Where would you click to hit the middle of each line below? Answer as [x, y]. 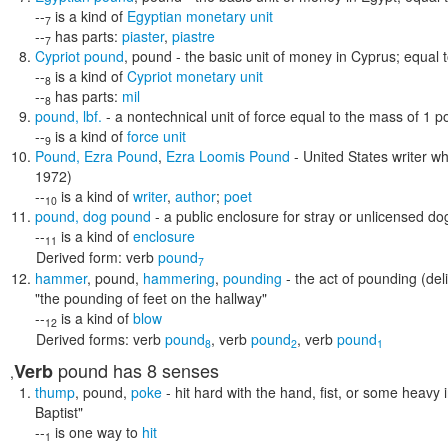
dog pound [117, 216]
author [195, 196]
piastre [193, 36]
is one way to [96, 432]
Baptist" [59, 412]
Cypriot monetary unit [195, 76]
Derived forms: [82, 339]
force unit [156, 136]
